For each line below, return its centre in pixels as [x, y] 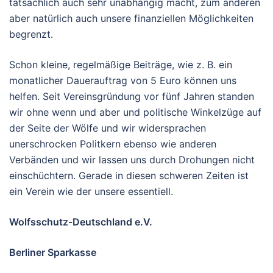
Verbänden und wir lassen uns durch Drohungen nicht [132, 159]
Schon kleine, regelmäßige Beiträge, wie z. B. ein [121, 64]
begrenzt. [31, 34]
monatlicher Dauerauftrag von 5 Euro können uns [123, 80]
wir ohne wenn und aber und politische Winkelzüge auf [135, 112]
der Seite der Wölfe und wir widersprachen [108, 128]
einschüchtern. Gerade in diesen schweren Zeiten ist [129, 175]
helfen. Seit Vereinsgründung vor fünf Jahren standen [132, 96]
